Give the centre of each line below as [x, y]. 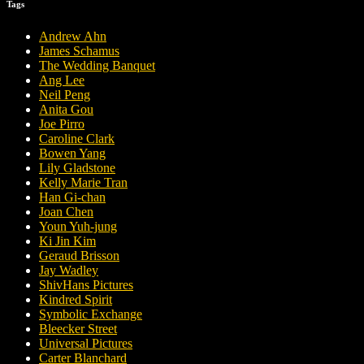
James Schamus [79, 51]
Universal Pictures [86, 344]
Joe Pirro [62, 124]
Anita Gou [66, 110]
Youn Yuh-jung [78, 227]
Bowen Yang [72, 154]
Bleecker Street [78, 329]
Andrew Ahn [73, 37]
